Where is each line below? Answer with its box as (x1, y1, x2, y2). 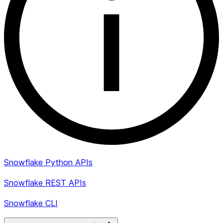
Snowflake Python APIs (4, 157, 93, 168)
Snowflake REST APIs (4, 178, 86, 188)
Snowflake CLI (4, 198, 58, 209)
